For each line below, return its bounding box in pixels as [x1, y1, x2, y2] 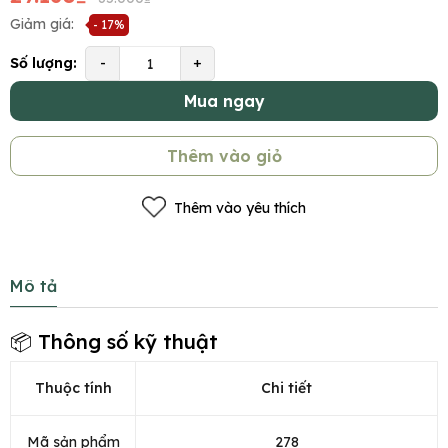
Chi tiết [261, 379, 312, 398]
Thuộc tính [34, 379, 112, 398]
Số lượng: [10, 54, 77, 73]
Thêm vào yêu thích [174, 198, 306, 217]
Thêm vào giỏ [166, 146, 282, 167]
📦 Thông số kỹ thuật [10, 329, 218, 355]
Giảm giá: [10, 15, 74, 34]
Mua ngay [183, 91, 265, 112]
